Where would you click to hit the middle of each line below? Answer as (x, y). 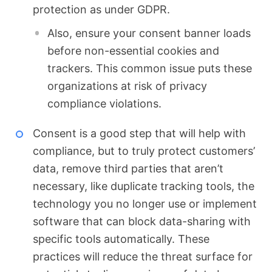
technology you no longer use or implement (144, 204)
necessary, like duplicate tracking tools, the (143, 186)
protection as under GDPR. (101, 9)
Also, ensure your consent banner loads (149, 33)
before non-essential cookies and (133, 51)
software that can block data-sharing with (141, 222)
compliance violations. (104, 104)
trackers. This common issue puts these (149, 69)
